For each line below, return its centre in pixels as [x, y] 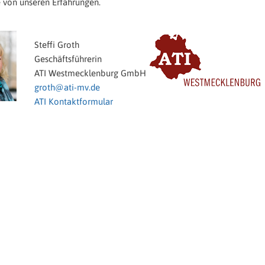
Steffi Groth [57, 45]
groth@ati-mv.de [67, 88]
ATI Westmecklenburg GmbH [90, 73]
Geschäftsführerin [68, 59]
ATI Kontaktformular [74, 102]
